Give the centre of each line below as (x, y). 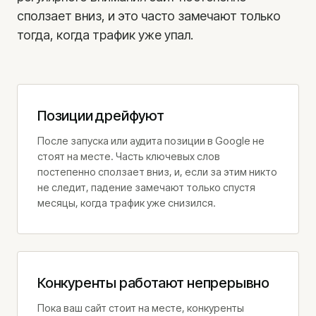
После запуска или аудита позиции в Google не (151, 141)
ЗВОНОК (35, 63)
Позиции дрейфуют (101, 116)
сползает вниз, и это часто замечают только (149, 16)
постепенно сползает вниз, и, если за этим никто (157, 172)
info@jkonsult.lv (61, 123)
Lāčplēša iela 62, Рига (78, 167)
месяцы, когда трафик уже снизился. (127, 203)
